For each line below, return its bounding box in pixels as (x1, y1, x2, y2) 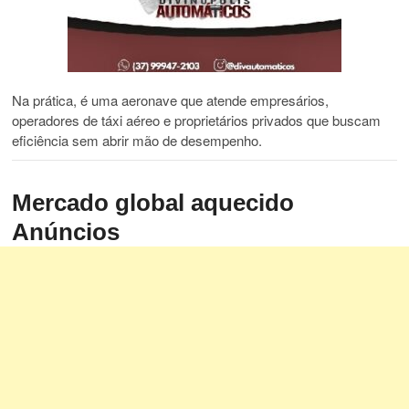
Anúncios (12, 218, 121, 246)
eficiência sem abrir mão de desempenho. (12, 131, 263, 151)
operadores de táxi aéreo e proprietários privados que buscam (12, 110, 382, 131)
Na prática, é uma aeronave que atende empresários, (12, 90, 330, 110)
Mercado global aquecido (12, 189, 295, 217)
